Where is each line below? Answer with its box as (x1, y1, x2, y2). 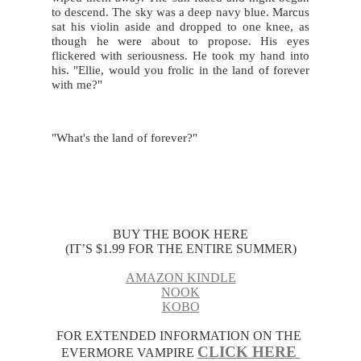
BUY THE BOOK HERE (113, 226, 248, 241)
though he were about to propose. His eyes (52, 34, 309, 48)
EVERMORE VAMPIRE (60, 345, 197, 359)
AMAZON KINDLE (125, 270, 236, 284)
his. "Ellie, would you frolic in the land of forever (52, 63, 309, 77)
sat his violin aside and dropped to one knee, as (52, 19, 309, 33)
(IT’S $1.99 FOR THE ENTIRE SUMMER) (64, 241, 297, 255)
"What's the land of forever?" (52, 131, 197, 144)
